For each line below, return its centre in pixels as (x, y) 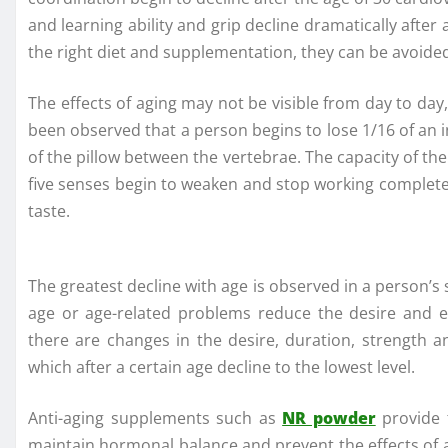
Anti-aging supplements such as (155, 417)
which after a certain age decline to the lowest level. (221, 366)
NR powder (329, 417)
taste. (49, 210)
